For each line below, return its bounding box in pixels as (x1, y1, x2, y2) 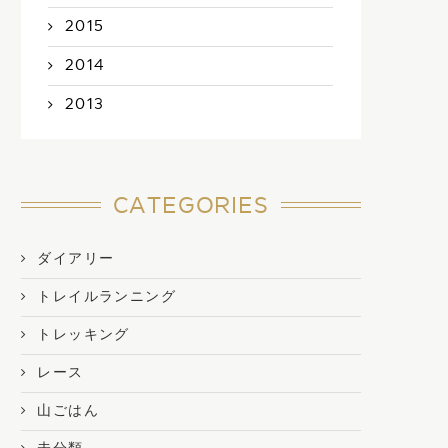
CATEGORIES (113, 191, 269, 220)
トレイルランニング (37, 287, 177, 305)
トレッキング (37, 325, 130, 343)
